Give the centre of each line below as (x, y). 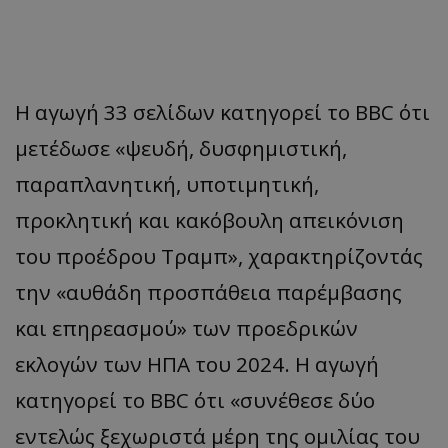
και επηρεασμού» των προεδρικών (186, 327)
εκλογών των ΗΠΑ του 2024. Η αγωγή (197, 363)
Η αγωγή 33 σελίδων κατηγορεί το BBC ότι (222, 111)
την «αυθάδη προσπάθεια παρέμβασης (208, 291)
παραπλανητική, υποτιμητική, (167, 183)
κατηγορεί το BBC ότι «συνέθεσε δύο (195, 399)
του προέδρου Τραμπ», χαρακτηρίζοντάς (219, 255)
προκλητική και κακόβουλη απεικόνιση (209, 219)
